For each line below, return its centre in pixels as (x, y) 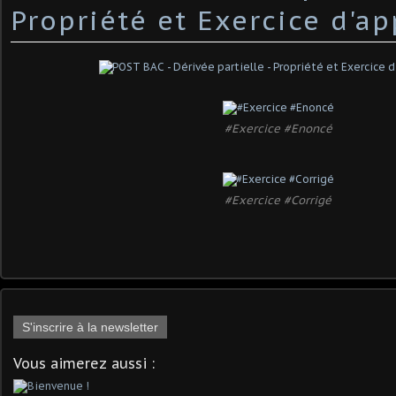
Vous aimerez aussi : (84, 363)
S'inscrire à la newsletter (90, 327)
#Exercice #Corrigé (278, 200)
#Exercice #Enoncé (278, 128)
